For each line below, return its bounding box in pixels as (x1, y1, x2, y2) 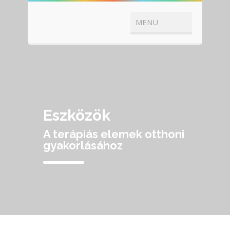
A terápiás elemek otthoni (43, 127, 184, 141)
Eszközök (43, 106, 110, 124)
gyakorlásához (43, 139, 123, 152)
